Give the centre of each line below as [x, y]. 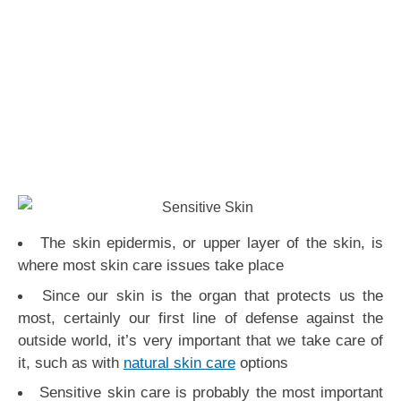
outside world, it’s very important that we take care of [200, 340]
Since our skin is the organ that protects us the [213, 295]
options [261, 362]
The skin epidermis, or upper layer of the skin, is [212, 243]
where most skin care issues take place [150, 265]
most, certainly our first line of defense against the [200, 317]
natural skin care [179, 362]
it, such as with [70, 362]
